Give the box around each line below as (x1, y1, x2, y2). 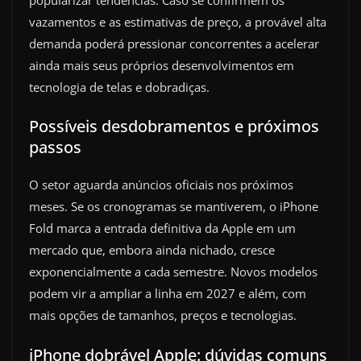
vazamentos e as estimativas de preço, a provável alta (29, 13, 326, 30)
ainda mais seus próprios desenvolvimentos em (29, 56, 294, 73)
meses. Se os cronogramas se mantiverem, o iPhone (29, 198, 318, 215)
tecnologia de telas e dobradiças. (29, 78, 210, 95)
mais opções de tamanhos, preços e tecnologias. (29, 307, 297, 324)
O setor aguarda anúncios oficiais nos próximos (29, 176, 293, 193)
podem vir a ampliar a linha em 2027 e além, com (29, 285, 306, 302)
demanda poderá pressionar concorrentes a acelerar (29, 35, 319, 52)
